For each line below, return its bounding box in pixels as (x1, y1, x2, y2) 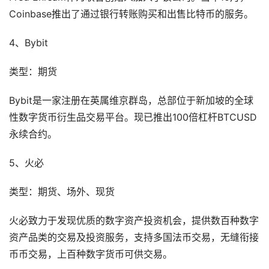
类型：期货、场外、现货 (9, 186, 115, 198)
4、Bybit (9, 37, 48, 49)
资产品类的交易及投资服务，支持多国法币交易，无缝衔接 (9, 232, 259, 244)
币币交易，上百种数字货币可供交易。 (9, 249, 172, 261)
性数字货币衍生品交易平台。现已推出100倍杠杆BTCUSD (9, 112, 256, 124)
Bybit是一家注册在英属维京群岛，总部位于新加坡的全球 (9, 95, 253, 107)
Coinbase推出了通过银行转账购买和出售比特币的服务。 (9, 8, 253, 20)
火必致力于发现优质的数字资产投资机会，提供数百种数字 (9, 215, 259, 227)
